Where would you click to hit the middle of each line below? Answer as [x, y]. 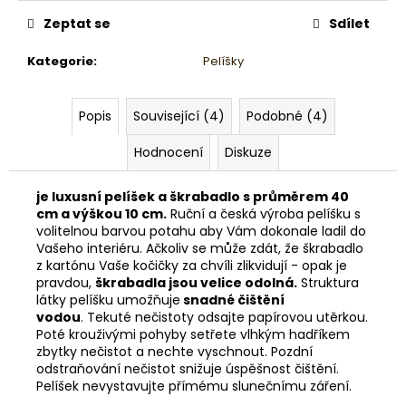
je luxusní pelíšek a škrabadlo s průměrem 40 [193, 196]
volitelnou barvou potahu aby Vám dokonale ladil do [201, 231]
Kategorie [60, 61]
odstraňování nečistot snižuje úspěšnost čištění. [188, 368]
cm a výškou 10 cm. [101, 213]
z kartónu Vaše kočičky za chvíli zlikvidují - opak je [192, 265]
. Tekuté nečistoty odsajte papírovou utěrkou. [224, 317]
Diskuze [248, 152]
